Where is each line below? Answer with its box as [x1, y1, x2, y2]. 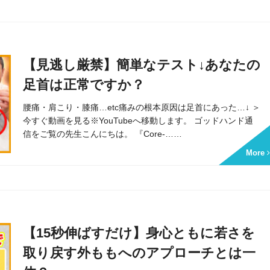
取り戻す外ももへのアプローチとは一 [23, 245, 256, 260]
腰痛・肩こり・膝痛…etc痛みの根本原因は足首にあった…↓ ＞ [23, 102, 261, 112]
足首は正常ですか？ [23, 77, 145, 92]
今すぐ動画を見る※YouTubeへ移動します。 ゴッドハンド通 [23, 116, 254, 125]
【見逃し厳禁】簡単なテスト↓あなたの [23, 57, 261, 72]
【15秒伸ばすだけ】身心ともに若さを [23, 225, 256, 240]
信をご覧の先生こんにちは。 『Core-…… [23, 129, 183, 139]
